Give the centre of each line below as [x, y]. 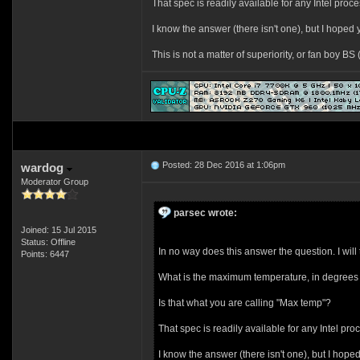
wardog [43, 168]
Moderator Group [54, 182]
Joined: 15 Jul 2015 [58, 230]
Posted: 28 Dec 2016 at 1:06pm [222, 165]
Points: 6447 [45, 254]
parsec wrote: [205, 213]
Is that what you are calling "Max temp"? [244, 303]
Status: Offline [48, 242]
